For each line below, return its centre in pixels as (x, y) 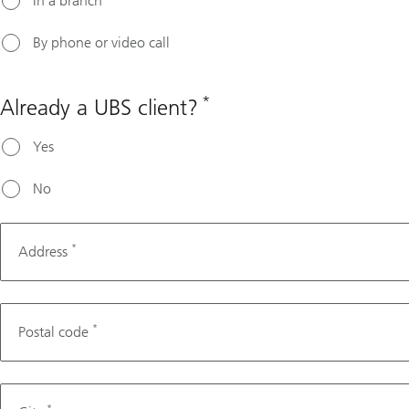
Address (43, 252)
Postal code (53, 332)
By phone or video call (101, 42)
